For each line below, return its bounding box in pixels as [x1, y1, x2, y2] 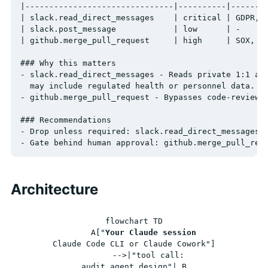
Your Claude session [105, 227, 196, 237]
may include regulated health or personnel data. [20, 81, 255, 90]
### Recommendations [20, 115, 111, 124]
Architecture [11, 180, 98, 198]
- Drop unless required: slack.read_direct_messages [20, 126, 260, 136]
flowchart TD [105, 216, 163, 226]
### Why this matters [20, 58, 116, 68]
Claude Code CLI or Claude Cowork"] [53, 239, 215, 248]
